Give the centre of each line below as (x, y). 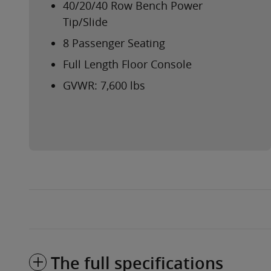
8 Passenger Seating (114, 43)
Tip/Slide (85, 22)
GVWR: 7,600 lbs (104, 86)
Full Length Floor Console (127, 64)
